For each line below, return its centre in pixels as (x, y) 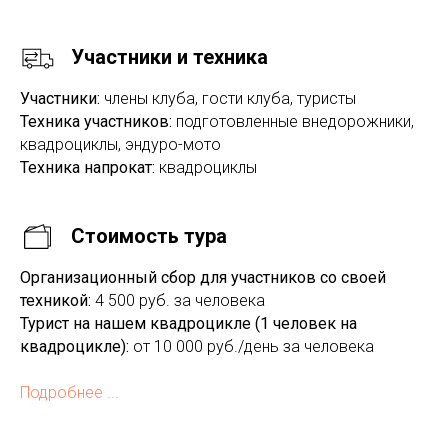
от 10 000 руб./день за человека (253, 346)
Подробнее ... (69, 392)
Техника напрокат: (87, 167)
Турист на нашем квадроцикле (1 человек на (188, 323)
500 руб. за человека (184, 300)
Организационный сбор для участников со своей (203, 277)
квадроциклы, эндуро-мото (120, 144)
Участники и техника (169, 57)
